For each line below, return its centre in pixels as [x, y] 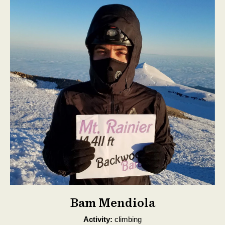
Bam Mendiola [113, 202]
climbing [127, 219]
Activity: [98, 219]
